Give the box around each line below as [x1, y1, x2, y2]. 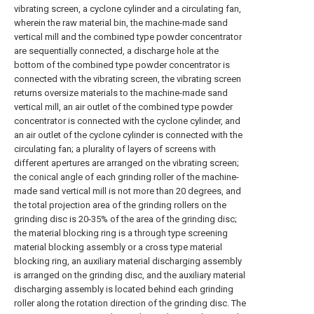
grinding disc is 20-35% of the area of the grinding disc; [14, 214, 237, 224]
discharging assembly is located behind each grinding [14, 284, 233, 294]
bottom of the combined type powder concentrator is [14, 60, 230, 70]
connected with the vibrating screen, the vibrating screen [14, 74, 241, 84]
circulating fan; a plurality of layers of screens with [14, 144, 216, 154]
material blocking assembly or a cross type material [14, 242, 222, 252]
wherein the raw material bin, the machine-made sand [14, 18, 228, 28]
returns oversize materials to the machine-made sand [14, 88, 228, 98]
